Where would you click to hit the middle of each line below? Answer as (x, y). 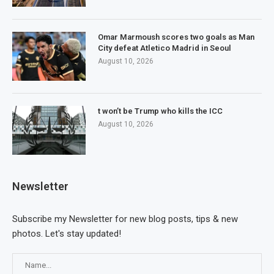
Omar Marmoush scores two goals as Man (176, 37)
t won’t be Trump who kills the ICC (160, 111)
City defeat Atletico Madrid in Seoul (165, 48)
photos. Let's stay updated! (67, 233)
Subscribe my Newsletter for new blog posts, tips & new (125, 219)
